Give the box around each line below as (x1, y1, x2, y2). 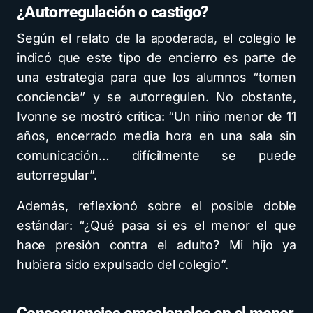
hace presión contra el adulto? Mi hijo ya (17, 238, 296, 252)
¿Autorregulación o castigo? (17, 3, 209, 22)
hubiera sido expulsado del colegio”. (17, 257, 228, 272)
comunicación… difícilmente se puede (17, 148, 296, 163)
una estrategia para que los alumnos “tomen (17, 70, 296, 85)
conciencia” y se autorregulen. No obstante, (17, 89, 296, 104)
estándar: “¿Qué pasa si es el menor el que (17, 218, 296, 233)
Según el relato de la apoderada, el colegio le (17, 31, 296, 45)
